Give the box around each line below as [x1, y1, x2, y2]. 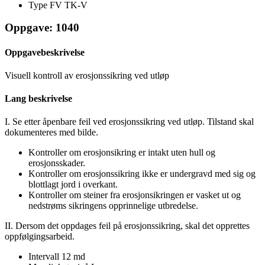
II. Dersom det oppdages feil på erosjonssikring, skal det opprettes [5, 221, 250, 231]
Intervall [28, 251, 62, 262]
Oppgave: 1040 [5, 21, 79, 34]
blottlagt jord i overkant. [28, 179, 118, 190]
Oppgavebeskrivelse [5, 47, 85, 57]
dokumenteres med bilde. [5, 127, 98, 138]
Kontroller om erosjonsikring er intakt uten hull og [28, 147, 215, 158]
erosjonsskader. [28, 158, 85, 169]
